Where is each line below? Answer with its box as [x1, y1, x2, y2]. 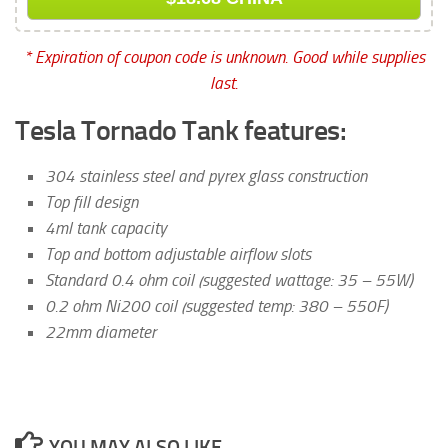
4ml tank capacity [45, 217, 167, 238]
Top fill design [45, 191, 138, 212]
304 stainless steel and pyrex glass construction [45, 165, 367, 186]
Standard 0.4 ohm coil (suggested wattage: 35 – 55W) [45, 269, 413, 290]
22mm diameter [45, 321, 156, 342]
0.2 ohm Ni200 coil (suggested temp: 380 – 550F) [45, 295, 388, 316]
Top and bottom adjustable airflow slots [45, 243, 311, 264]
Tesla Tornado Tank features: [15, 113, 346, 147]
